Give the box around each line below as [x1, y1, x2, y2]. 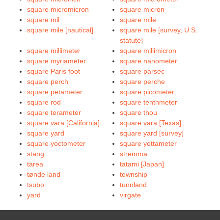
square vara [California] [27, 119, 100, 127]
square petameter [27, 88, 82, 96]
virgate [120, 191, 141, 199]
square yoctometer [27, 139, 85, 147]
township [120, 170, 147, 178]
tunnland [120, 181, 147, 189]
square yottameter [120, 139, 177, 147]
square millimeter [27, 47, 81, 55]
